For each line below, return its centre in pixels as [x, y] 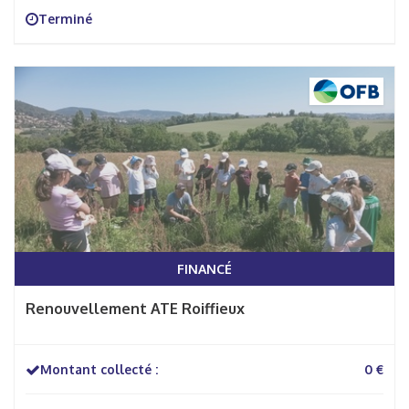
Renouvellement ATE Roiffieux [135, 309]
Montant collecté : [99, 369]
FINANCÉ [204, 269]
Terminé [65, 19]
